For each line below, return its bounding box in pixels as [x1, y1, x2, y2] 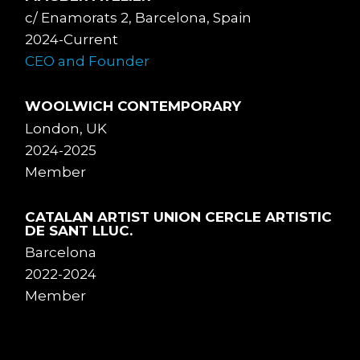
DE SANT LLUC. [25, 222, 133, 239]
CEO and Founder [25, 53, 153, 70]
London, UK [25, 120, 108, 137]
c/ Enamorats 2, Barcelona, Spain [25, 10, 252, 27]
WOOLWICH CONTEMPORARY [25, 98, 242, 115]
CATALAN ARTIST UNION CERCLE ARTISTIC [25, 208, 333, 225]
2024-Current [25, 31, 119, 48]
